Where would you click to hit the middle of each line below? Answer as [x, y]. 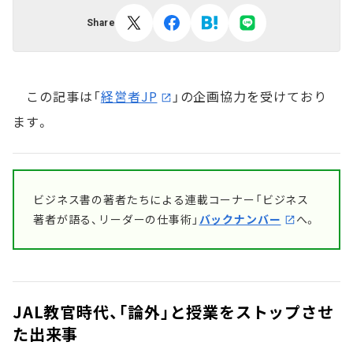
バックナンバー [240, 219]
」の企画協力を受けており [250, 96]
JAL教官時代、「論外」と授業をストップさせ [173, 312]
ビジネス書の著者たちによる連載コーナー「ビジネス [171, 199]
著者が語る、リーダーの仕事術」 [116, 219]
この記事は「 [57, 96]
